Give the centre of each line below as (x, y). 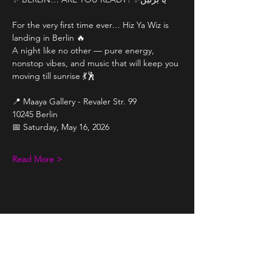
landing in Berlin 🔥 (49, 38)
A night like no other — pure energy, (84, 50)
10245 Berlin (35, 114)
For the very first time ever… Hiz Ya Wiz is (92, 25)
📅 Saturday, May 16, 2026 (61, 127)
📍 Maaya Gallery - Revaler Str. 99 (74, 101)
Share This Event (52, 226)
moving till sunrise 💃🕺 (54, 76)
